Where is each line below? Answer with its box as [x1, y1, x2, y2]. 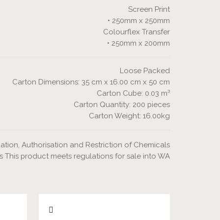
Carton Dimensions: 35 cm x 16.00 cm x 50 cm [12, 78, 170, 87]
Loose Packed [120, 66, 170, 76]
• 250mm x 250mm [108, 16, 170, 26]
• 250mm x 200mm [107, 39, 170, 48]
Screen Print [128, 5, 170, 14]
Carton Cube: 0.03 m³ [97, 89, 170, 98]
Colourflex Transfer [103, 27, 170, 37]
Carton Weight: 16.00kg [89, 111, 170, 121]
